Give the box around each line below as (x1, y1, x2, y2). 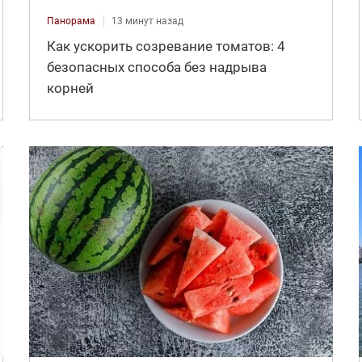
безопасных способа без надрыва (46, 58, 267, 75)
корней (46, 79, 94, 96)
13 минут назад (111, 15, 183, 27)
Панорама (46, 15, 95, 27)
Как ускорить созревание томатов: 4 (46, 37, 285, 54)
